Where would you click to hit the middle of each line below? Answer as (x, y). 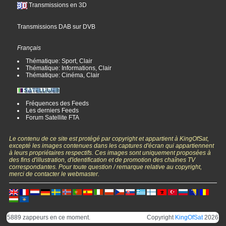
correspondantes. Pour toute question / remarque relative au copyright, (106, 167)
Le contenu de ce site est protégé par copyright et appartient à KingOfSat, (109, 138)
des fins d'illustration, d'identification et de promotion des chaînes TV (102, 160)
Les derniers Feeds (52, 110)
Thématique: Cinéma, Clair (63, 75)
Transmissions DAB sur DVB (56, 26)
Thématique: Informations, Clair (69, 68)
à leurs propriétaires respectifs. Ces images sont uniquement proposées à (110, 153)
